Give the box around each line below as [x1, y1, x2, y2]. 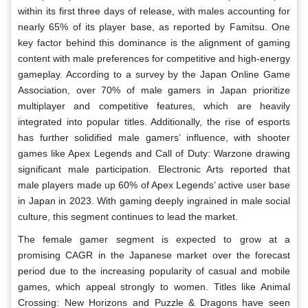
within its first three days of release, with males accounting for [18, 5, 290, 16]
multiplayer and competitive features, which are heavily [18, 100, 290, 111]
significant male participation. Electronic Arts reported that [18, 163, 290, 175]
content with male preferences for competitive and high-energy [18, 52, 290, 64]
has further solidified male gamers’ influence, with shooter [18, 131, 290, 143]
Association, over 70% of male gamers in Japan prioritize [18, 84, 290, 96]
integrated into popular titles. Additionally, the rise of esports [18, 115, 290, 127]
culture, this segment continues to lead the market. [18, 210, 238, 222]
